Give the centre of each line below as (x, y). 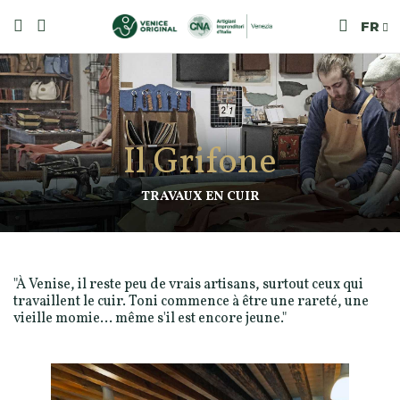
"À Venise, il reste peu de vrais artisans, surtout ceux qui (188, 285)
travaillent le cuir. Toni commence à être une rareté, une (191, 302)
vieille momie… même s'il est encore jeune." (150, 319)
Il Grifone (200, 163)
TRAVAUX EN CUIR (200, 196)
